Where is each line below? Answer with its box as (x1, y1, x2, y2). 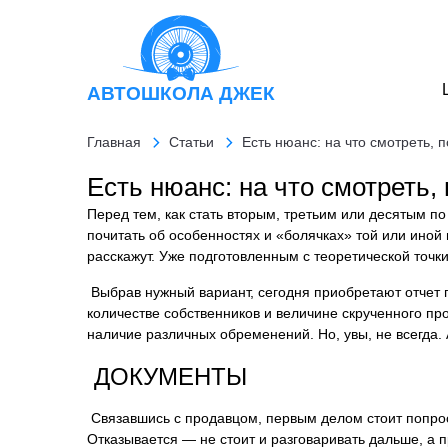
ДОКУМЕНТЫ (87, 363, 247, 390)
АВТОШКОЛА (87, 83, 219, 104)
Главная (87, 134, 141, 150)
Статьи (169, 134, 214, 150)
